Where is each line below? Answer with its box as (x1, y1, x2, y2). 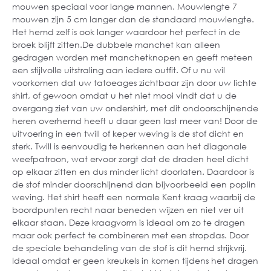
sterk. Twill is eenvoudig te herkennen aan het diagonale (12, 140, 247, 151)
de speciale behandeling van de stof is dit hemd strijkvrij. (12, 242, 247, 253)
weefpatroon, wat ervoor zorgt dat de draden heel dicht (12, 153, 249, 164)
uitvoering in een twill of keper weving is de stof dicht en (12, 128, 244, 139)
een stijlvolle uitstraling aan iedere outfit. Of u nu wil (12, 64, 225, 75)
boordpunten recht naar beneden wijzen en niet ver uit (12, 204, 244, 215)
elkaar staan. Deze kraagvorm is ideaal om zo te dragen (12, 217, 245, 227)
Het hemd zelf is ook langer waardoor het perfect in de (12, 26, 240, 37)
